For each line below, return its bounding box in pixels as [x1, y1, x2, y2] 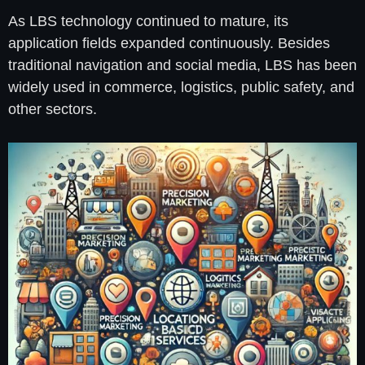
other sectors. [8, 101, 97, 118]
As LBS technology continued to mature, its [8, 13, 288, 30]
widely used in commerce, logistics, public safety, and [8, 79, 354, 96]
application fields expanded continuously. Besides [8, 35, 330, 52]
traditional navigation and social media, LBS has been [8, 57, 357, 74]
